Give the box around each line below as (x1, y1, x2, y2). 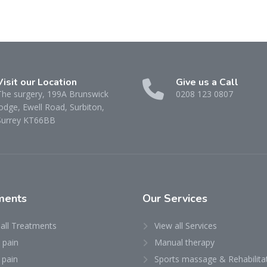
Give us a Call (176, 76, 238, 89)
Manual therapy (154, 237, 215, 248)
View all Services (154, 220, 217, 231)
